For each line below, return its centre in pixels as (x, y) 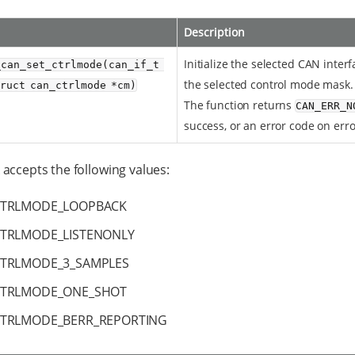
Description (214, 32)
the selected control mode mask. (269, 84)
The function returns (240, 105)
